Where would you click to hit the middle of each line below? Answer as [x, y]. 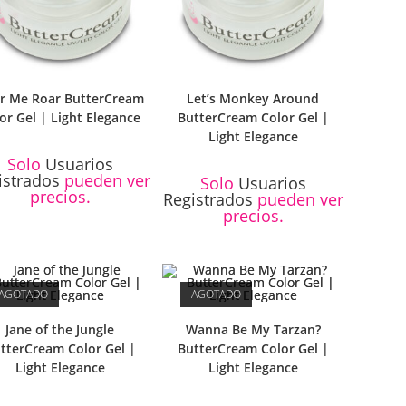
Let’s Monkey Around [253, 98]
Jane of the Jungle [60, 330]
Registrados [208, 199]
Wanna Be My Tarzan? [253, 330]
